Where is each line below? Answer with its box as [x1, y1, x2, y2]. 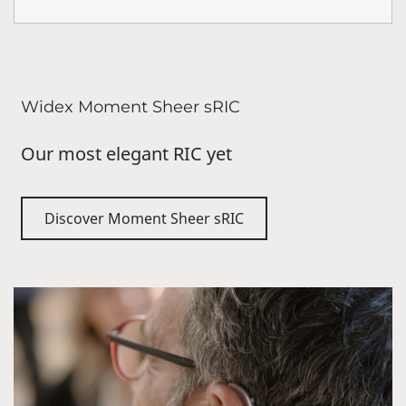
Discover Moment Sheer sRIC [44, 208, 244, 228]
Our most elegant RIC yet [21, 140, 232, 166]
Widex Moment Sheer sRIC [21, 96, 240, 117]
